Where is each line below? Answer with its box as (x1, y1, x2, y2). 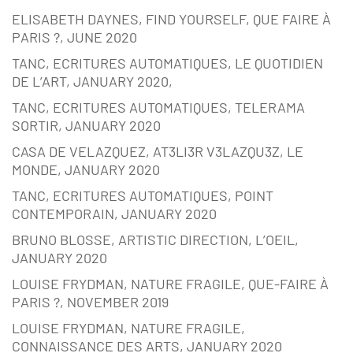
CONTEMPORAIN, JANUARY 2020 (12, 205, 217, 223)
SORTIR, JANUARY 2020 (12, 117, 161, 135)
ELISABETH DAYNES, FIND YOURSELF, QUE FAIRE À (12, 10, 331, 28)
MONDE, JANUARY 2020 (12, 161, 160, 179)
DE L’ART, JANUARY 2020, (12, 72, 173, 91)
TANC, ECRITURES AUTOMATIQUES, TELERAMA (12, 98, 305, 117)
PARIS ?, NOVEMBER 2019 (12, 293, 169, 311)
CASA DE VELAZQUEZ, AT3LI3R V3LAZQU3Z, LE (12, 143, 303, 161)
